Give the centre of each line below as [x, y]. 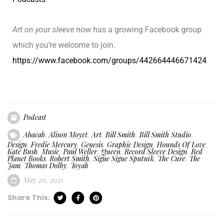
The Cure [171, 158]
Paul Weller [80, 151]
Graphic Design [130, 144]
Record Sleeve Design [156, 151]
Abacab [34, 134]
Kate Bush [23, 151]
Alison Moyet [68, 134]
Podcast [35, 117]
